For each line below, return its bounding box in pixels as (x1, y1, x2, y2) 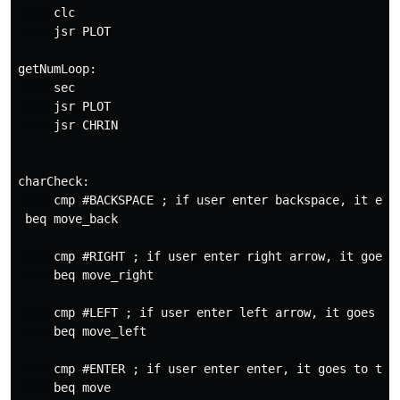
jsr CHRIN (18, 118, 118, 132)
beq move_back (18, 212, 118, 226)
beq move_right (18, 268, 154, 282)
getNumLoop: (18, 62, 96, 76)
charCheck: (18, 174, 96, 188)
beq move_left (18, 324, 146, 338)
